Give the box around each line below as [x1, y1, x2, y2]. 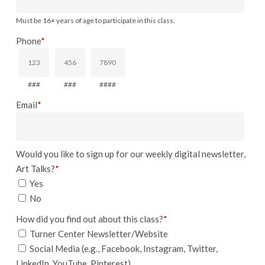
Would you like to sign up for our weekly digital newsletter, [15, 148, 245, 159]
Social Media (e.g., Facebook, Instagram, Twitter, [27, 243, 218, 254]
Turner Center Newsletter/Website [27, 228, 168, 239]
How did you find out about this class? [15, 214, 163, 224]
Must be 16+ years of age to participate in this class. [15, 16, 175, 25]
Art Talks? [15, 163, 55, 174]
